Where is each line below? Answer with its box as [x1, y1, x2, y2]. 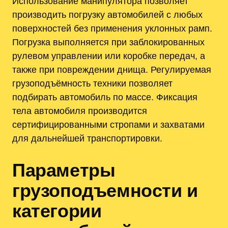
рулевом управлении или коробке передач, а [12, 50, 205, 61]
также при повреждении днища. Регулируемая [12, 64, 211, 75]
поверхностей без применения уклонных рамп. [12, 22, 212, 34]
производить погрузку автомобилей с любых [12, 9, 203, 20]
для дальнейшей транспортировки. [12, 132, 162, 144]
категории [12, 201, 102, 222]
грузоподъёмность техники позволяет [12, 77, 173, 89]
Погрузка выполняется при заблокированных [12, 36, 205, 47]
